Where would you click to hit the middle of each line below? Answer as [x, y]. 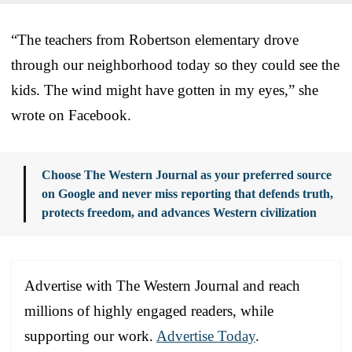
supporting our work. [90, 335]
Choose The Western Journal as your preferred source [187, 174]
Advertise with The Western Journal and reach [162, 285]
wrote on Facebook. [71, 115]
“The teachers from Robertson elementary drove [155, 39]
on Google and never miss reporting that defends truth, [187, 193]
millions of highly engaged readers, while [149, 310]
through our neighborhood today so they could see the [175, 64]
